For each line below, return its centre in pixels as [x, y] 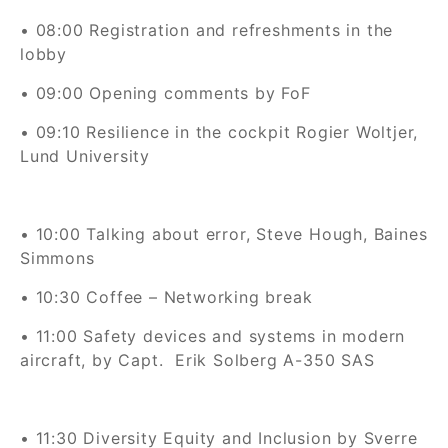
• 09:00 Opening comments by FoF [165, 93]
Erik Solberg [229, 360]
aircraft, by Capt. [92, 360]
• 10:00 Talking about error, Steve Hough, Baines [224, 234]
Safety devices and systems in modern [244, 336]
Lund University [85, 156]
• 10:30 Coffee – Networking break [166, 297]
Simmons [57, 258]
